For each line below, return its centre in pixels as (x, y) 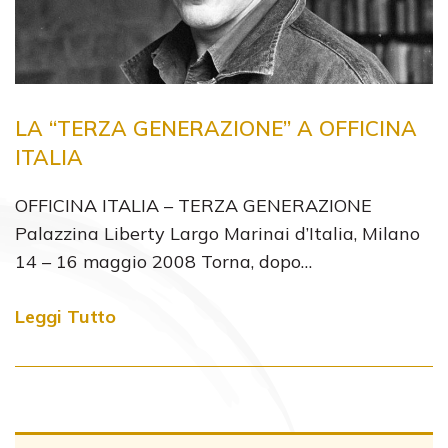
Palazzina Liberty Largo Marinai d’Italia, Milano (217, 233)
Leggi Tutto (65, 316)
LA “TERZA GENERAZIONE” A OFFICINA (216, 128)
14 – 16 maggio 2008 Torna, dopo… (163, 261)
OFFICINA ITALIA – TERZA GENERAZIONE (193, 205)
